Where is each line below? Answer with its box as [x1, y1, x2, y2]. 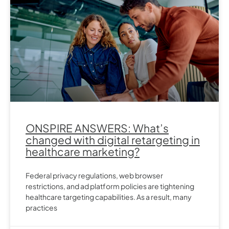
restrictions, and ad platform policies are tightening [26, 181, 194, 191]
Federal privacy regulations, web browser [26, 170, 163, 180]
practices [26, 202, 57, 212]
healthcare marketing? [26, 144, 140, 158]
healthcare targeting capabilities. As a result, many [26, 192, 192, 201]
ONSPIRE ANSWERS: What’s [26, 121, 169, 135]
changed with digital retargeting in [26, 132, 200, 147]
